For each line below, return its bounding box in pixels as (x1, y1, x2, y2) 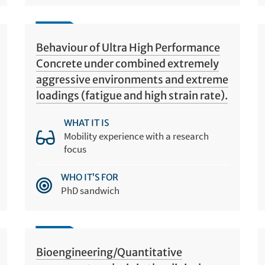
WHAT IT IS (64, 117, 109, 128)
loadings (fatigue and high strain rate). (36, 89, 228, 103)
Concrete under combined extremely (36, 57, 219, 71)
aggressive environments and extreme (36, 73, 229, 87)
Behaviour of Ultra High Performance (36, 41, 221, 55)
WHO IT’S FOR (61, 171, 119, 183)
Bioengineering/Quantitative (36, 245, 183, 260)
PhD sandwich (61, 183, 120, 197)
